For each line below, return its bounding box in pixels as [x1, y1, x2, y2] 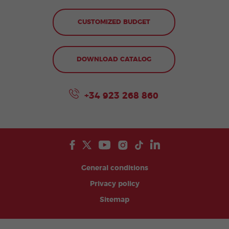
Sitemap [100, 196, 129, 204]
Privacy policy [89, 180, 140, 188]
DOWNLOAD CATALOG [76, 56, 151, 63]
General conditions [81, 165, 148, 172]
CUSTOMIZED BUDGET [77, 19, 150, 26]
